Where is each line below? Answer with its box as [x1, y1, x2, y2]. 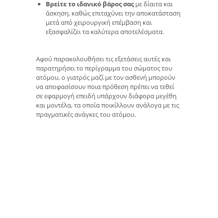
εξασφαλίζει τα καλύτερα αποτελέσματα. [46, 27, 164, 36]
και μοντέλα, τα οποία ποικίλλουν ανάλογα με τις [36, 100, 179, 109]
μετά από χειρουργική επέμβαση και [46, 18, 152, 27]
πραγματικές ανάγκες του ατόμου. [36, 109, 136, 119]
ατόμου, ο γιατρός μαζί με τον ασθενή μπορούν [36, 73, 175, 82]
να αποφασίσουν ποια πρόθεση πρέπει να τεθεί [36, 82, 174, 91]
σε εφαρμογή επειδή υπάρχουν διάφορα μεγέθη [36, 91, 177, 100]
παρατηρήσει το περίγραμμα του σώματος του [36, 63, 172, 73]
